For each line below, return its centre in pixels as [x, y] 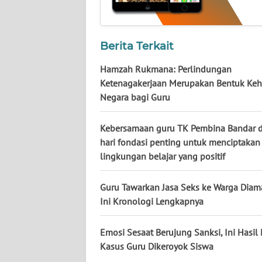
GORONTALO [46, 174]
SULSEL [37, 131]
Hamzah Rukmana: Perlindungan [166, 69]
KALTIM [37, 88]
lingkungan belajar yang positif [163, 156]
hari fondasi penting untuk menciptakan [180, 142]
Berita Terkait [137, 46]
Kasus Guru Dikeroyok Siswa [157, 247]
